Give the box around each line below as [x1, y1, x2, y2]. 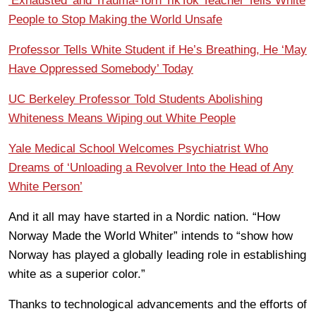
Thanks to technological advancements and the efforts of [8, 297, 307, 311]
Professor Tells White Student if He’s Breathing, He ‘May [8, 42, 307, 56]
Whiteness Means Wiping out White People [8, 111, 236, 125]
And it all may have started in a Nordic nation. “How [8, 209, 280, 224]
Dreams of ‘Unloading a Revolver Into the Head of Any [8, 160, 293, 174]
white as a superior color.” [8, 267, 145, 281]
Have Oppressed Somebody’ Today [8, 61, 193, 75]
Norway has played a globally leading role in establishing [8, 248, 306, 262]
